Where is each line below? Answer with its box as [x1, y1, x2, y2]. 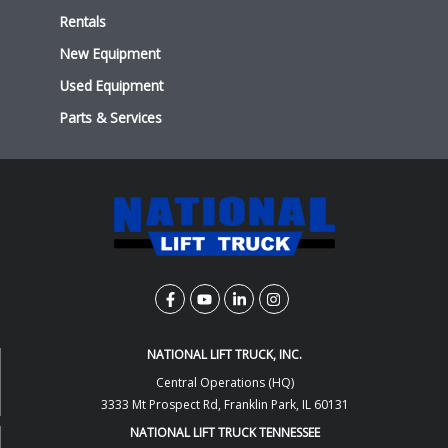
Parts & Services [60, 108, 162, 128]
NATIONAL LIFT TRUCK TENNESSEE [129, 424, 320, 442]
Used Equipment [60, 76, 163, 96]
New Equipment [60, 44, 160, 64]
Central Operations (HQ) [155, 374, 294, 392]
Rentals [60, 12, 106, 32]
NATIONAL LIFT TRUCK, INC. [147, 346, 302, 364]
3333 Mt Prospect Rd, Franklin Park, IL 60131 [100, 396, 349, 414]
